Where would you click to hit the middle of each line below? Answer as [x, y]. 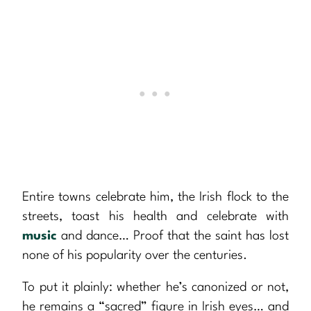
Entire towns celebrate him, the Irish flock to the [155, 197]
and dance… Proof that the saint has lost [173, 236]
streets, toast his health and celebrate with [155, 217]
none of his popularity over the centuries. [135, 256]
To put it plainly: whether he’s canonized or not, [155, 288]
